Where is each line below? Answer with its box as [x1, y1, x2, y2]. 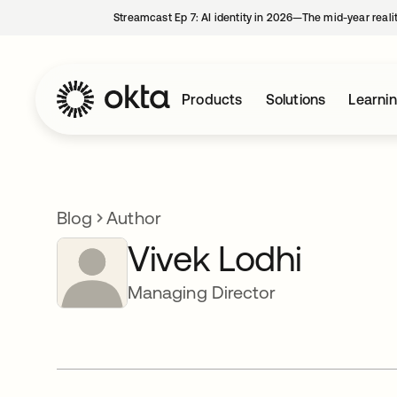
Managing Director [128, 282, 276, 302]
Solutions [265, 91, 326, 107]
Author [106, 207, 161, 228]
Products [182, 91, 243, 107]
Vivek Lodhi [128, 238, 302, 278]
